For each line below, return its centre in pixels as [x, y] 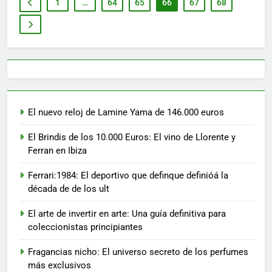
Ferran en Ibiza [57, 150]
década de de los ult [69, 189]
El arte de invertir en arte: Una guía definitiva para [127, 213]
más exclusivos [59, 265]
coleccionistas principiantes [85, 227]
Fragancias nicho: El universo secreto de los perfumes [138, 252]
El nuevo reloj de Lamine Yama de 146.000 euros [126, 112]
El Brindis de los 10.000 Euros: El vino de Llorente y [132, 137]
